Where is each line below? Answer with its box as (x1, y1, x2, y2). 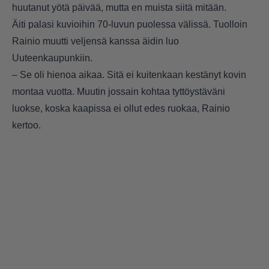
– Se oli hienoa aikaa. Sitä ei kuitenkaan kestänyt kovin (12, 70, 246, 80)
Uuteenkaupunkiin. (12, 53, 92, 64)
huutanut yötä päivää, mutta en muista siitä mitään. (12, 2, 226, 13)
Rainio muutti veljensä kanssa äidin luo (12, 36, 179, 47)
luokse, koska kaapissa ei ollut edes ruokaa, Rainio (12, 103, 230, 114)
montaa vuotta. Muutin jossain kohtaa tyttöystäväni (12, 86, 225, 97)
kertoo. (12, 120, 41, 131)
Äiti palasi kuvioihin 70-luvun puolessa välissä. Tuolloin (12, 19, 247, 30)
